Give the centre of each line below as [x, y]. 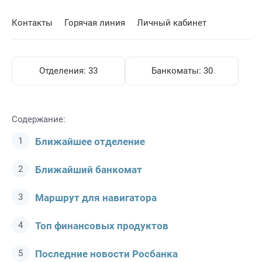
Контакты [32, 23]
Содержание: [39, 119]
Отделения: [64, 71]
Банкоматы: [177, 71]
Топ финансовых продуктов [102, 226]
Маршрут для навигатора [96, 198]
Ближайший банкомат [89, 170]
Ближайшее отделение [90, 142]
